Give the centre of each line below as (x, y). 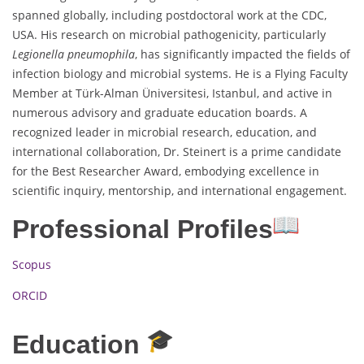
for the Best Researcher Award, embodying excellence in (166, 171)
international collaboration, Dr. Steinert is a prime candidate (177, 152)
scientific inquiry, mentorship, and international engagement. (180, 191)
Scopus (32, 265)
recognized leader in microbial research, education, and (165, 132)
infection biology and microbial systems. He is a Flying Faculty (180, 74)
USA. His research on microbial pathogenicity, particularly (169, 35)
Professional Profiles (143, 230)
